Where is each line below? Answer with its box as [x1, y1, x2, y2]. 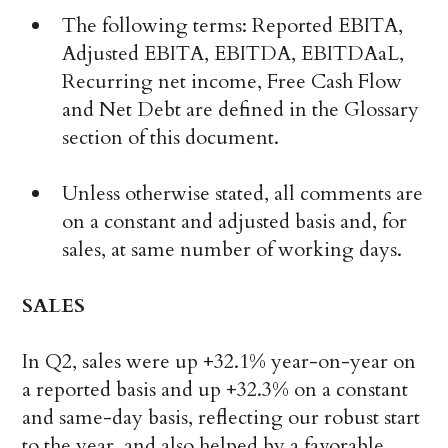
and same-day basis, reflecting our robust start [22, 404, 421, 432]
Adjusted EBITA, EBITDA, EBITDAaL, [62, 40, 405, 68]
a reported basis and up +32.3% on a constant [22, 376, 409, 404]
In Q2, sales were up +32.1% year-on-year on [22, 348, 417, 376]
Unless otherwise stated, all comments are [62, 180, 424, 208]
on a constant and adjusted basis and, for [62, 208, 408, 236]
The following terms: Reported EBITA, [62, 12, 404, 40]
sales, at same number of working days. [62, 236, 403, 264]
